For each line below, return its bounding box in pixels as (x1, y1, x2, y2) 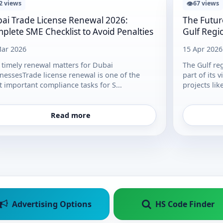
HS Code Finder (155, 199, 215, 210)
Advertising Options (11, 199, 92, 210)
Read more (50, 111, 91, 120)
